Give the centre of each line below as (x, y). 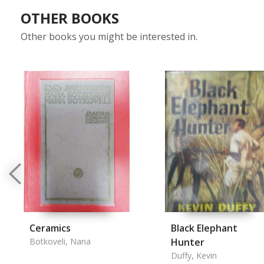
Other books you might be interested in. (109, 37)
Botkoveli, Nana (60, 241)
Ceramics (50, 228)
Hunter (188, 242)
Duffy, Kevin (194, 255)
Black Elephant (204, 228)
